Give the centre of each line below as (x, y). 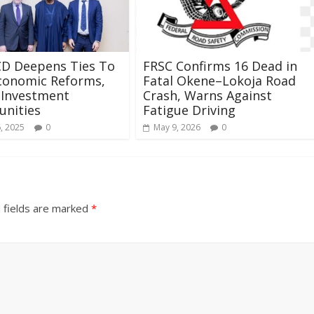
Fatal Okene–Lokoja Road (219, 80)
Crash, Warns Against (207, 95)
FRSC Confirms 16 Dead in (220, 66)
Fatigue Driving (189, 110)
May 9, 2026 (177, 127)
